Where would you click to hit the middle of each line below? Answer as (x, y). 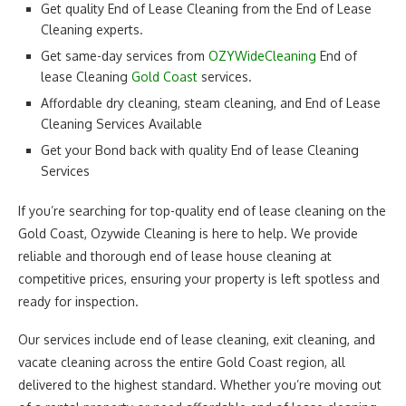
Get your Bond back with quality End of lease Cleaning (200, 150)
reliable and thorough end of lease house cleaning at (175, 256)
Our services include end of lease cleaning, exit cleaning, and (197, 339)
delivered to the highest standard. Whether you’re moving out (200, 384)
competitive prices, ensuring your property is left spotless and (199, 278)
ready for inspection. (78, 301)
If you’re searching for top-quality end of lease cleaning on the (202, 210)
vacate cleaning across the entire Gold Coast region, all (182, 362)
